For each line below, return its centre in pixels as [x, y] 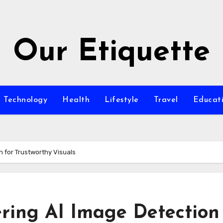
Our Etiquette [111, 53]
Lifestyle [122, 100]
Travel [166, 100]
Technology [25, 100]
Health [76, 100]
